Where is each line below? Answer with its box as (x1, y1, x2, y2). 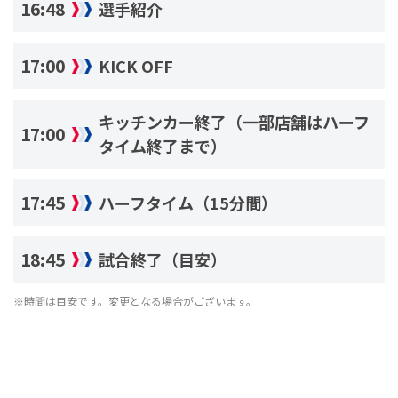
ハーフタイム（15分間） (99, 190, 277, 214)
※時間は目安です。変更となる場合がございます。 (13, 293, 257, 309)
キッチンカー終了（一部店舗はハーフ (99, 110, 370, 134)
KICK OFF (99, 53, 173, 77)
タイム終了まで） (99, 134, 227, 158)
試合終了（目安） (99, 247, 227, 271)
